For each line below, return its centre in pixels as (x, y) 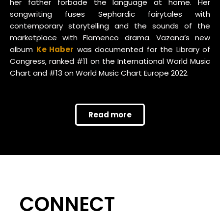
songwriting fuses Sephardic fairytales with (110, 14)
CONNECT (67, 205)
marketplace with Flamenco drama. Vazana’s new (110, 38)
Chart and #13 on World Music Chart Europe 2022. (99, 73)
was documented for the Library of (142, 50)
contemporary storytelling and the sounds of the (110, 26)
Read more (110, 115)
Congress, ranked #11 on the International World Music (110, 61)
